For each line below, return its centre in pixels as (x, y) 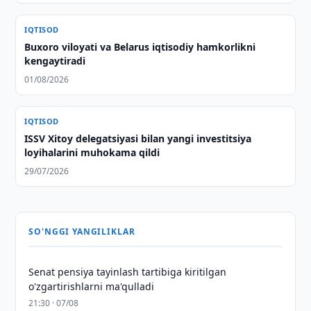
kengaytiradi (55, 61)
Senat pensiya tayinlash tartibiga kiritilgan (128, 272)
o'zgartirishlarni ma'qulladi (92, 286)
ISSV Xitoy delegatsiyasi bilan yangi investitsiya (138, 138)
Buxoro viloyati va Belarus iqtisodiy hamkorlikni (140, 47)
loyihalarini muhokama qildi (92, 152)
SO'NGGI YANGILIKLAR (82, 232)
